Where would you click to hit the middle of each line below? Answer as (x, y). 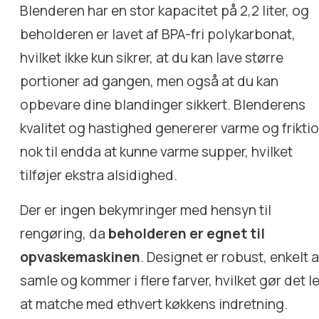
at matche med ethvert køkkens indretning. (154, 304)
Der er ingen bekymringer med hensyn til (146, 210)
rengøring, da (64, 233)
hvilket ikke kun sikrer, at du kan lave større (152, 57)
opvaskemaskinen (80, 257)
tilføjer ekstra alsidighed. (99, 175)
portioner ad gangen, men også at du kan (150, 81)
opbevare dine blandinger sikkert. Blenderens (163, 104)
